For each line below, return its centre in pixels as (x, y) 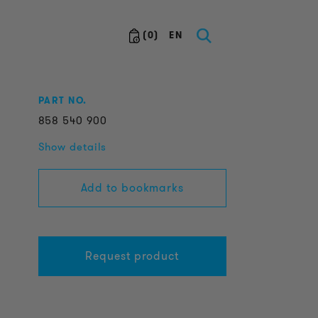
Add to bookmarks (132, 188)
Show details (72, 147)
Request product (132, 256)
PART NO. (62, 100)
